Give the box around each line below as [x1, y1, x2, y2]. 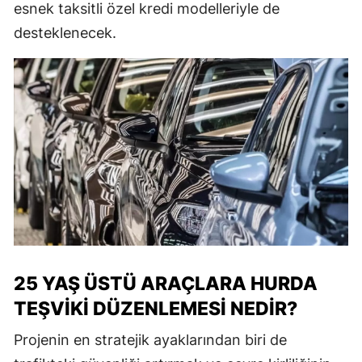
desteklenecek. [14, 23, 116, 41]
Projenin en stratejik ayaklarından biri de [14, 331, 287, 349]
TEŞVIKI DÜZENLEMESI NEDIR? [14, 297, 297, 321]
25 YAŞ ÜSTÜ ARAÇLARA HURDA [14, 272, 318, 296]
